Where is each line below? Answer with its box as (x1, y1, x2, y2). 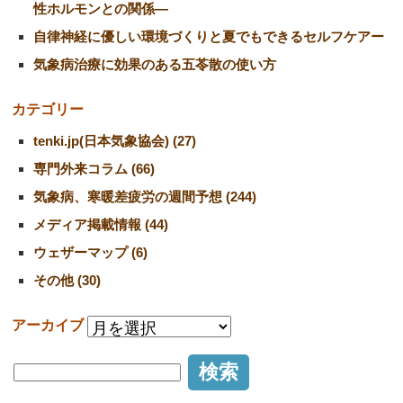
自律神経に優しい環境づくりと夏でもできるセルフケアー (33, 29, 384, 45)
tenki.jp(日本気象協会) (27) (33, 133, 196, 149)
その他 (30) (33, 273, 101, 289)
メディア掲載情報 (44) (33, 217, 168, 233)
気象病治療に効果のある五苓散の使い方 (33, 57, 276, 73)
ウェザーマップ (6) (33, 245, 148, 261)
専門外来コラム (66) (33, 161, 155, 177)
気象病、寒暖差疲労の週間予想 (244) (33, 189, 256, 205)
